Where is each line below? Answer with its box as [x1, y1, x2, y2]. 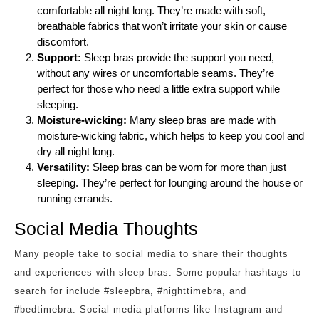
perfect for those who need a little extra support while [37, 82, 280, 95]
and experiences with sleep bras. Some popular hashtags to [14, 266, 301, 278]
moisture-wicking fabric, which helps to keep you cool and [37, 129, 304, 142]
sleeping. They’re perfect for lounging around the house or [37, 176, 303, 189]
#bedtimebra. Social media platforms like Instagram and [14, 303, 283, 315]
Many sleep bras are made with [127, 113, 276, 126]
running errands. [37, 192, 113, 204]
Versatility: [37, 160, 93, 173]
